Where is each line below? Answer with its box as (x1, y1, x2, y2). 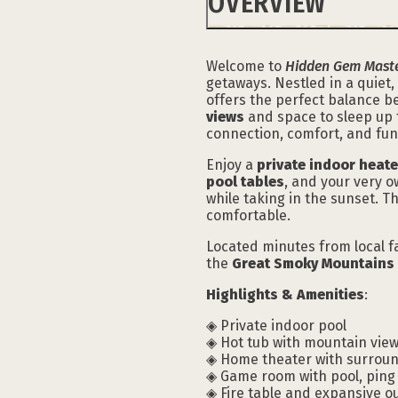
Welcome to (206, 57, 285, 75)
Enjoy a (206, 155, 257, 173)
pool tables (206, 172, 284, 190)
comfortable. (206, 206, 291, 224)
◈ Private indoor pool (206, 316, 346, 334)
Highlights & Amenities (206, 285, 364, 303)
